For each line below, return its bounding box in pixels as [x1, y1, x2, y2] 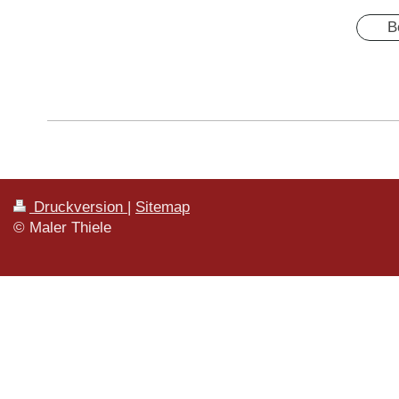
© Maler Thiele [13, 219, 111, 237]
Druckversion [29, 199, 127, 216]
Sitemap [135, 199, 190, 216]
